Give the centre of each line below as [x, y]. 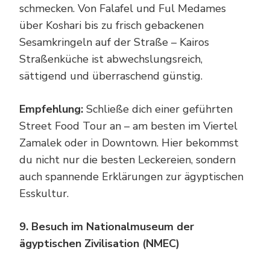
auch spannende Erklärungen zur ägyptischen [131, 176]
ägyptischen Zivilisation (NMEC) [99, 243]
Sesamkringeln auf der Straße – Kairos [114, 42]
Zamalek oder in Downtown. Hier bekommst [129, 143]
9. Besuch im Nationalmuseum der [107, 226]
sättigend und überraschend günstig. [111, 76]
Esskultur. [44, 193]
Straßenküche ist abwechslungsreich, [111, 59]
